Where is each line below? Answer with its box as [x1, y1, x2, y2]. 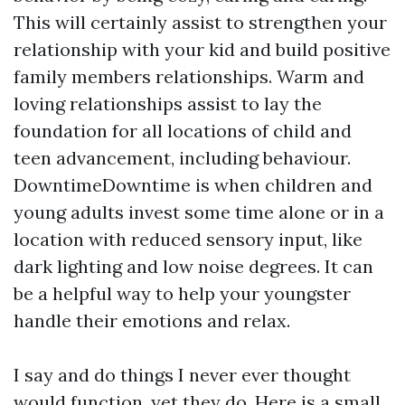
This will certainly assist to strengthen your [14, 11, 387, 33]
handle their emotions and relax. [14, 309, 290, 332]
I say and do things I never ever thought [14, 363, 351, 386]
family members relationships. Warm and [14, 65, 364, 88]
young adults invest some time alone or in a [14, 201, 384, 223]
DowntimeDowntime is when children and [14, 174, 372, 196]
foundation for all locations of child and [14, 119, 352, 142]
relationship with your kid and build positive [14, 38, 391, 61]
